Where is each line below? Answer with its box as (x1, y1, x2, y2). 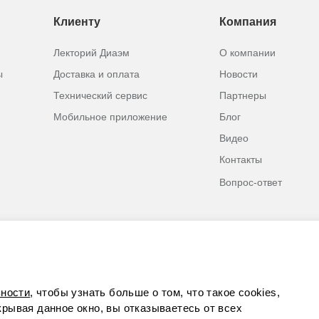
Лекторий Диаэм (53, 47, 130, 58)
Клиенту (53, 16, 100, 28)
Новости (219, 68, 258, 80)
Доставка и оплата (53, 68, 140, 80)
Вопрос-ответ (219, 177, 283, 188)
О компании (219, 47, 276, 58)
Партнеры (219, 90, 267, 101)
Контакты (219, 154, 263, 165)
